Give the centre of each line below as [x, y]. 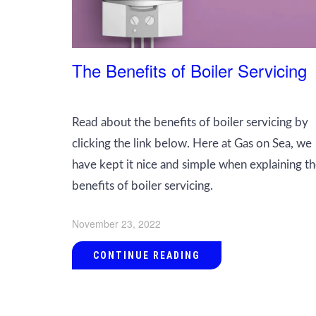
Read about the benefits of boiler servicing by [190, 122]
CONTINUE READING [147, 255]
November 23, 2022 [116, 223]
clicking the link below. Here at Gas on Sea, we [192, 143]
